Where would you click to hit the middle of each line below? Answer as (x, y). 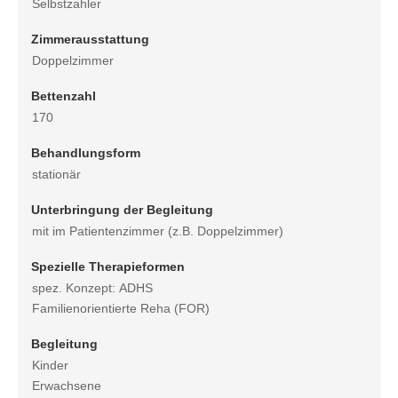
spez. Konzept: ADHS (92, 288)
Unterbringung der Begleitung (122, 210)
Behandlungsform (86, 153)
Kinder (50, 366)
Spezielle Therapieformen (108, 267)
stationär (56, 175)
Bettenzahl (64, 96)
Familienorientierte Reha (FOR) (121, 309)
